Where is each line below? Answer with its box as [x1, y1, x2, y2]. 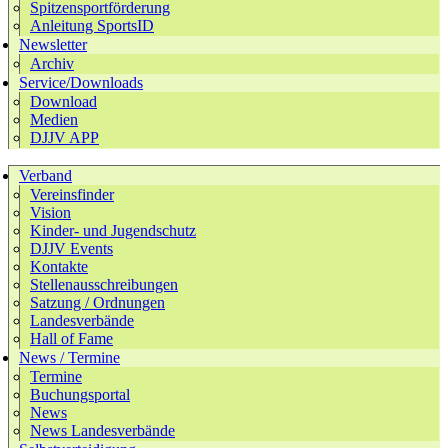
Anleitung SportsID [30, 16, 154, 34]
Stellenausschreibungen [30, 275, 178, 293]
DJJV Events [30, 239, 113, 257]
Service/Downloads [19, 73, 143, 91]
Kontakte [30, 257, 88, 275]
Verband [19, 166, 72, 184]
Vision [30, 203, 71, 221]
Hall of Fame [30, 329, 113, 347]
